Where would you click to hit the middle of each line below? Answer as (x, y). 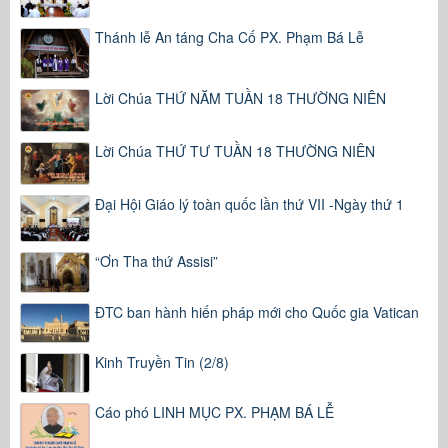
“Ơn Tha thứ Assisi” (156, 261)
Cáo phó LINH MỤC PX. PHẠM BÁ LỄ (214, 412)
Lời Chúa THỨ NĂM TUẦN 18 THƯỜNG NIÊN (240, 98)
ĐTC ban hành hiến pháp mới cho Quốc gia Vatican (257, 311)
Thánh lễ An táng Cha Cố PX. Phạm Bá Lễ (229, 37)
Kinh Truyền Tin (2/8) (162, 361)
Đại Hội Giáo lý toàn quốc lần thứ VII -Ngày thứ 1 (249, 203)
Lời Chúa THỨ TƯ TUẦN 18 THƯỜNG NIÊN (235, 150)
